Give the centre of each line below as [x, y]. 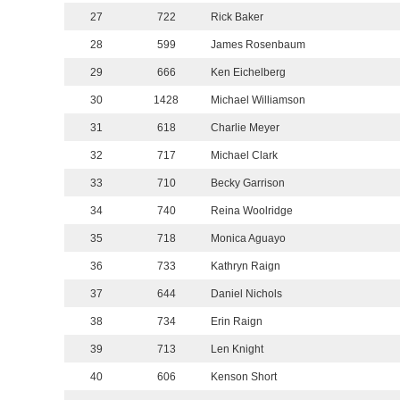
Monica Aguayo [248, 239]
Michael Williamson [258, 100]
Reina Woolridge [252, 211]
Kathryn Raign [246, 267]
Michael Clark [244, 156]
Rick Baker [237, 17]
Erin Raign [237, 322]
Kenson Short [244, 377]
